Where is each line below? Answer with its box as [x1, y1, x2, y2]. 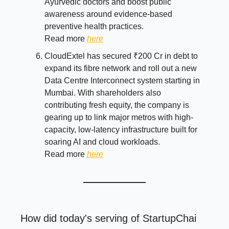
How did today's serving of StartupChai [20, 213, 196, 224]
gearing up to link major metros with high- [44, 113, 193, 122]
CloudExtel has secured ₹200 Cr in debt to [44, 52, 198, 61]
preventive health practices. [44, 22, 144, 31]
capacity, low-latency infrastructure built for [44, 125, 197, 134]
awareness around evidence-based [44, 10, 172, 19]
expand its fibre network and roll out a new [44, 64, 197, 73]
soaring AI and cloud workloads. [44, 138, 160, 147]
